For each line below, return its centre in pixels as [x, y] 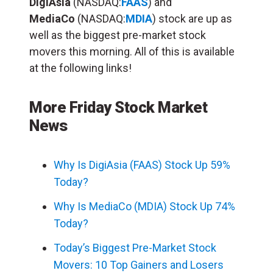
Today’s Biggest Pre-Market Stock [135, 247]
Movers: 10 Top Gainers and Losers [139, 264]
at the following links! [80, 68]
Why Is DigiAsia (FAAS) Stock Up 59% [142, 165]
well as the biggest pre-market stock [118, 35]
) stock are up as [192, 18]
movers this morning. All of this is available [132, 51]
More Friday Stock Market [118, 107]
